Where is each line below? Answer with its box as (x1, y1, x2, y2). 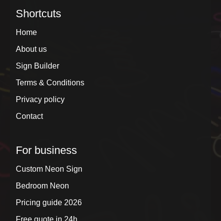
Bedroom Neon (16, 182, 69, 190)
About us (16, 45, 47, 54)
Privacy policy (16, 95, 65, 104)
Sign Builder (16, 62, 59, 71)
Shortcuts (16, 7, 61, 20)
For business (16, 144, 77, 157)
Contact (16, 112, 43, 121)
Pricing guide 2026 (16, 198, 82, 207)
